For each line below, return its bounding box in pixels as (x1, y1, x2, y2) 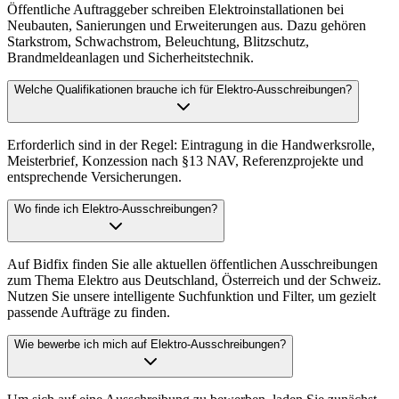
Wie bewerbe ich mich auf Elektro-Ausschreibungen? (14, 338, 286, 352)
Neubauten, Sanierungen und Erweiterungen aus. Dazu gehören (7, 18, 366, 34)
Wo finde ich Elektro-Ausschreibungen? (14, 202, 217, 216)
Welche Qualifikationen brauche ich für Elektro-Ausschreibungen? (14, 83, 352, 97)
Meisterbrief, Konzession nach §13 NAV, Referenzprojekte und (7, 153, 363, 169)
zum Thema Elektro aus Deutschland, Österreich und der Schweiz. (7, 273, 381, 289)
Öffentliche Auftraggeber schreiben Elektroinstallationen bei (7, 2, 344, 18)
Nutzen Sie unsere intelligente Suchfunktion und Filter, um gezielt (7, 289, 376, 305)
